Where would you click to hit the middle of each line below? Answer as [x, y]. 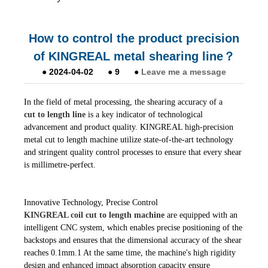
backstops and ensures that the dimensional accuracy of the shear [133, 240]
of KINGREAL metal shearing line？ [134, 56]
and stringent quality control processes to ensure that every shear [133, 152]
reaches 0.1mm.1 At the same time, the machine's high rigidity [130, 252]
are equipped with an [201, 215]
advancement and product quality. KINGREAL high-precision [129, 127]
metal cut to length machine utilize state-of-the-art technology [129, 139]
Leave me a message [184, 71]
